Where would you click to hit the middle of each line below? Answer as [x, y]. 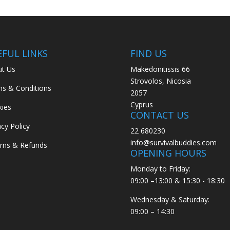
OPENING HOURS [168, 153]
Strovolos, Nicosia [160, 81]
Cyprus [141, 105]
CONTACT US [159, 115]
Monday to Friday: [160, 169]
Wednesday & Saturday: [170, 200]
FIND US [148, 54]
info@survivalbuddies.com [173, 143]
